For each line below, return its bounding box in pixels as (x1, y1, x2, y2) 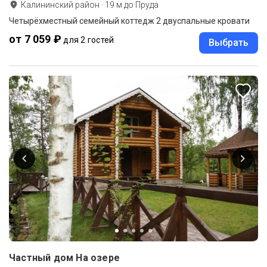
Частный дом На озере (9, 252, 120, 263)
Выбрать (209, 36, 249, 48)
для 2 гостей (63, 35, 114, 45)
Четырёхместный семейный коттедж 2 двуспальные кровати (9, 15, 250, 26)
